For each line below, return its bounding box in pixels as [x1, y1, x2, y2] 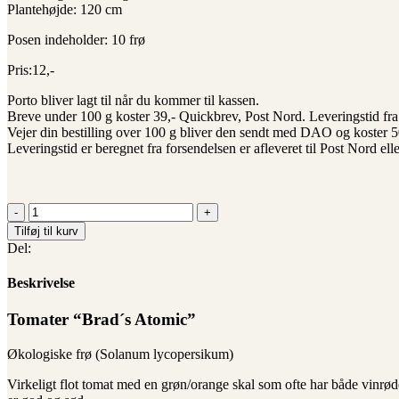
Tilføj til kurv [14, 224, 78, 238]
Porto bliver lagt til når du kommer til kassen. [7, 92, 259, 108]
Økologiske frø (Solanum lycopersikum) [7, 346, 233, 362]
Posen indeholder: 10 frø [7, 31, 145, 47]
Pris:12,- [7, 61, 54, 77]
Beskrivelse [7, 275, 75, 291]
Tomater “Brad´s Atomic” [7, 310, 196, 330]
